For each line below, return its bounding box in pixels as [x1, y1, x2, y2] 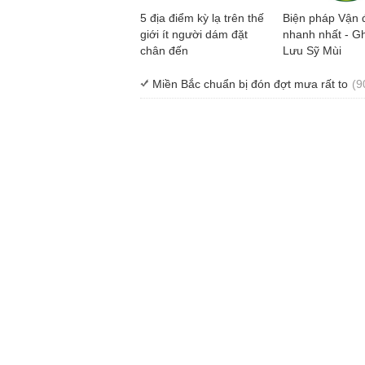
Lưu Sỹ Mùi [283, 43, 341, 57]
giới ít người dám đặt [140, 27, 248, 41]
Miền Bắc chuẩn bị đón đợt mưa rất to [152, 77, 348, 90]
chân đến [140, 43, 188, 57]
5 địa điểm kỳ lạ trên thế [140, 11, 264, 24]
